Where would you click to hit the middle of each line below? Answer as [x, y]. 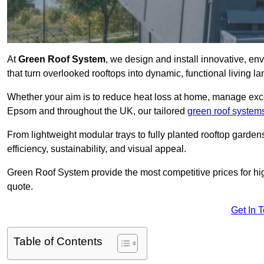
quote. [20, 187]
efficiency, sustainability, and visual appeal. [97, 149]
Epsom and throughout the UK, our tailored [97, 111]
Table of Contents [58, 242]
